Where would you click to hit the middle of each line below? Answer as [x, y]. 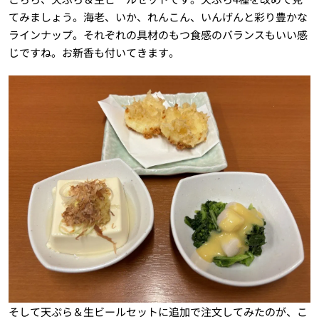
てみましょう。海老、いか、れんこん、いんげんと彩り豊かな [158, 17]
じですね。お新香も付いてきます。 [94, 53]
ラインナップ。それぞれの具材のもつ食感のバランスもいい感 [158, 35]
